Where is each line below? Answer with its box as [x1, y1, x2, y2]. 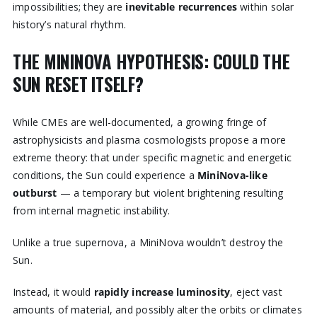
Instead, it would [12, 284, 94, 299]
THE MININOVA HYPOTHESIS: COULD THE [12, 49, 290, 75]
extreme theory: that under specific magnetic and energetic [12, 150, 292, 164]
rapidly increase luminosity [93, 284, 231, 299]
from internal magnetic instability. [12, 203, 171, 217]
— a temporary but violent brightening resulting [57, 185, 284, 200]
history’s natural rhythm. [12, 17, 127, 31]
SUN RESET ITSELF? [12, 71, 144, 98]
